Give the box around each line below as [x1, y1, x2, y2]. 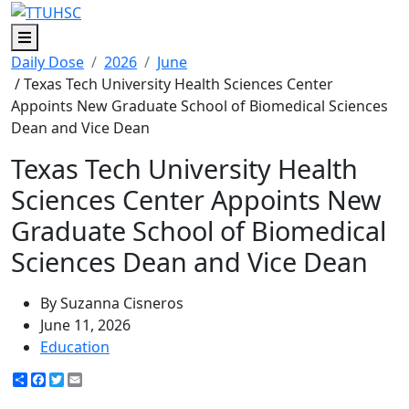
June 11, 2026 [40, 314, 131, 335]
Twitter [64, 369, 113, 390]
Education [40, 336, 110, 357]
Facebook [46, 369, 112, 390]
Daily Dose [11, 51, 84, 72]
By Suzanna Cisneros [40, 292, 184, 313]
